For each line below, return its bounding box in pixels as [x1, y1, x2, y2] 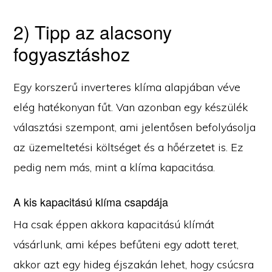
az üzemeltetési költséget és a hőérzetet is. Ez [13, 140, 244, 155]
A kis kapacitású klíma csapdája [13, 194, 169, 210]
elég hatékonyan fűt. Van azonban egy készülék [13, 100, 248, 115]
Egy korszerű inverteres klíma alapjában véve [13, 80, 241, 95]
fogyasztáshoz [13, 41, 131, 67]
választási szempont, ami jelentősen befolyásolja [13, 120, 256, 135]
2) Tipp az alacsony [13, 19, 172, 46]
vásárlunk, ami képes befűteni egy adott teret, [13, 237, 239, 252]
